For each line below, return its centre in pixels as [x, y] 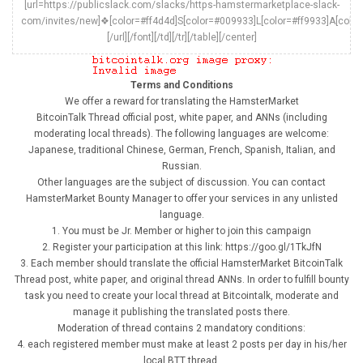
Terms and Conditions [181, 85]
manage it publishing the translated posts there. [181, 312]
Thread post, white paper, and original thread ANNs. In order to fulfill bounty [181, 279]
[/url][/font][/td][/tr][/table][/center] [181, 37]
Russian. [181, 166]
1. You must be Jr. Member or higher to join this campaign [181, 231]
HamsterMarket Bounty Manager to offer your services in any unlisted [181, 198]
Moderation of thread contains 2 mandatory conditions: [181, 328]
